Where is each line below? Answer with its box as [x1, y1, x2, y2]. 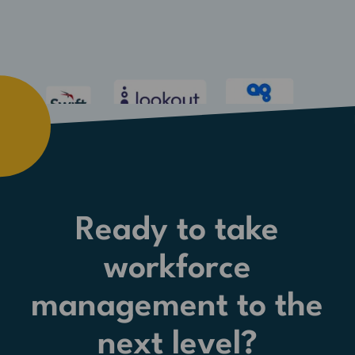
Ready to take [75, 214, 280, 247]
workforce [103, 252, 251, 285]
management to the [31, 290, 324, 323]
